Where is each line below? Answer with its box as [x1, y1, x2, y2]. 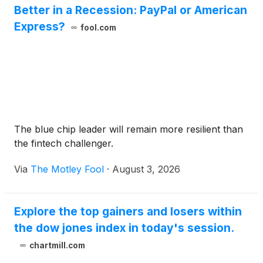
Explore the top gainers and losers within [14, 204, 242, 219]
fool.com [80, 23, 116, 33]
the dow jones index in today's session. [14, 221, 234, 235]
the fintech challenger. [14, 137, 113, 150]
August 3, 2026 [112, 163, 180, 176]
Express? [14, 19, 65, 34]
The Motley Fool [31, 163, 104, 176]
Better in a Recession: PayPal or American [14, 3, 247, 18]
